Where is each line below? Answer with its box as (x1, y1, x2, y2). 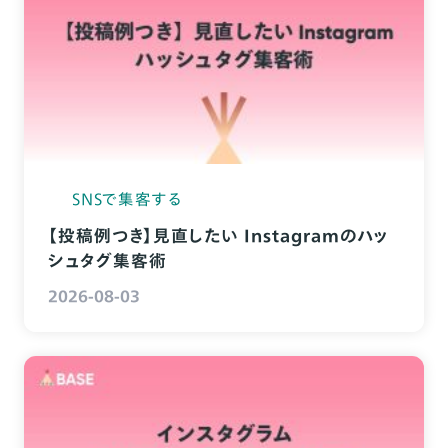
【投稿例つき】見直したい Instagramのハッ (47, 223, 389, 249)
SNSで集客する (71, 187, 184, 212)
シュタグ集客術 (47, 248, 167, 274)
